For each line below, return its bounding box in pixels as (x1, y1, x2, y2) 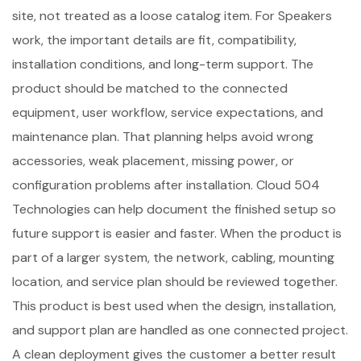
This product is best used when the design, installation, (12, 297, 336, 314)
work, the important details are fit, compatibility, (12, 31, 297, 48)
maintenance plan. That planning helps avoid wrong (12, 127, 313, 145)
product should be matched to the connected (12, 79, 288, 97)
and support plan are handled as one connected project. (12, 321, 348, 338)
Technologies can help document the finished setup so (12, 200, 336, 218)
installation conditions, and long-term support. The (12, 55, 313, 73)
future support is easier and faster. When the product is (12, 224, 342, 242)
